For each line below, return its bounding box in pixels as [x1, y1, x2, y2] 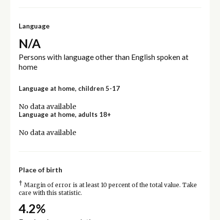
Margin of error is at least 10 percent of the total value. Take [22, 181, 197, 189]
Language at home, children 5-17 [18, 84, 120, 92]
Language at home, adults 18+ [18, 110, 111, 118]
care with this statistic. [18, 189, 82, 196]
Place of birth [18, 165, 62, 174]
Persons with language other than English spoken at [18, 52, 189, 61]
